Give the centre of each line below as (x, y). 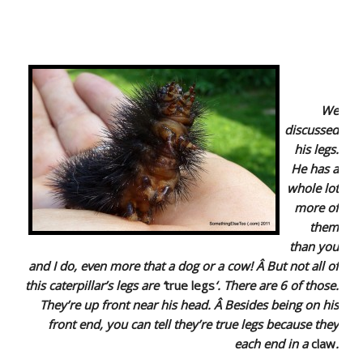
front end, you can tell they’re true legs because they (193, 325)
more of (316, 208)
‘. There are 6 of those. (277, 286)
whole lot (313, 188)
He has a (315, 169)
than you (314, 247)
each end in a (273, 344)
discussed (312, 130)
